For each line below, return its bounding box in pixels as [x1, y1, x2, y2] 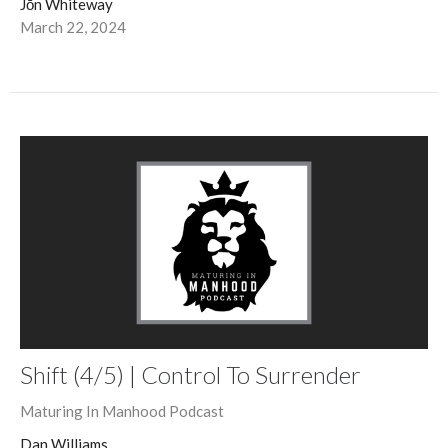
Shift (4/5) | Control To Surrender [20, 360, 361, 390]
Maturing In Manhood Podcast [20, 402, 224, 421]
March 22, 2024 [20, 18, 126, 37]
